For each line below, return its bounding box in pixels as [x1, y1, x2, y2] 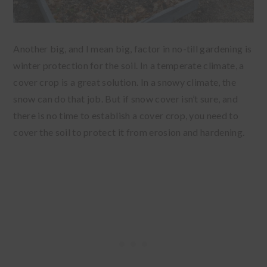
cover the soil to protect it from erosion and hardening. [13, 126, 247, 138]
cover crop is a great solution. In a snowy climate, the [13, 76, 236, 88]
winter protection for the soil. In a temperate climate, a [13, 60, 244, 72]
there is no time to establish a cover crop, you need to [13, 110, 238, 122]
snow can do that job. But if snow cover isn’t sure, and [13, 93, 238, 105]
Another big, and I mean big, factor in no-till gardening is [13, 43, 252, 55]
